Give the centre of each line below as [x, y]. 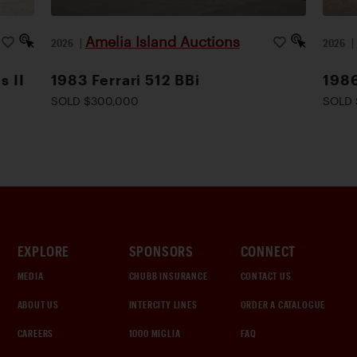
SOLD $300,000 [94, 101]
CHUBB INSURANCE [168, 276]
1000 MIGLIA [155, 333]
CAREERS [35, 333]
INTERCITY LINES [163, 304]
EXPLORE [43, 251]
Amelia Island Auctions [162, 41]
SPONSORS [161, 251]
